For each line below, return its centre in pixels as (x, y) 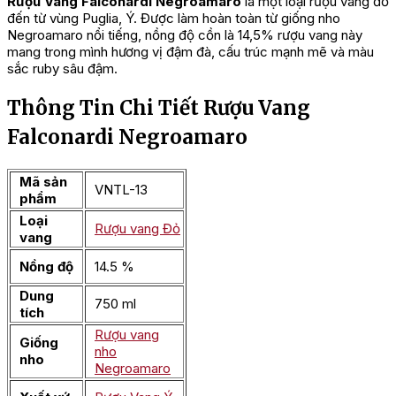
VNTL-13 (121, 189)
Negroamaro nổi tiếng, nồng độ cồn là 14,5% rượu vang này (185, 35)
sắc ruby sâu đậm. (62, 69)
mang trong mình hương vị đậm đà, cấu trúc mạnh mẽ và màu (190, 52)
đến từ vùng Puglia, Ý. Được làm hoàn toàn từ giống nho (174, 19)
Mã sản (43, 181)
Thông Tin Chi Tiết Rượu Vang (159, 108)
